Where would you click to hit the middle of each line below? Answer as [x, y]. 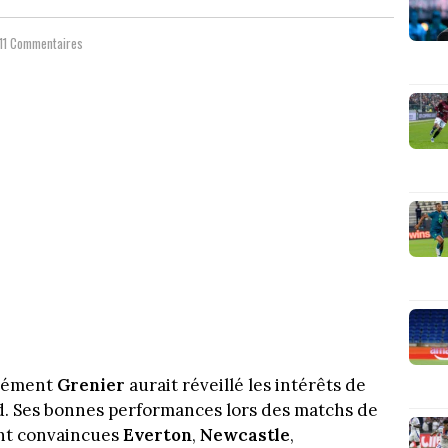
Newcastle [245, 434]
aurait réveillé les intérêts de [245, 384]
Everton [157, 434]
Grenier [91, 384]
